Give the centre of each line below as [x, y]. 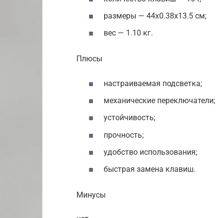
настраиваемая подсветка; [153, 84]
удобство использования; [150, 152]
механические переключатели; [159, 101]
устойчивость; [129, 118]
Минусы [91, 195]
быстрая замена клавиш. [150, 169]
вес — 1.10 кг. [128, 33]
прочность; [124, 135]
